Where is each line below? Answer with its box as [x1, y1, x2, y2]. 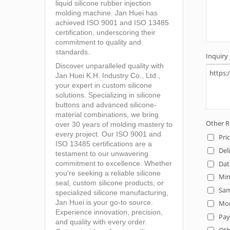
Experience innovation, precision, [55, 208, 163, 216]
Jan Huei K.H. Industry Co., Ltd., [55, 72, 160, 80]
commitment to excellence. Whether [55, 160, 172, 167]
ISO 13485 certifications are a [55, 140, 152, 148]
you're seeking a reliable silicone [55, 169, 161, 177]
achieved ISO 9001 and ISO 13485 [55, 19, 169, 27]
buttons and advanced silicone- [55, 101, 157, 109]
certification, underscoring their [55, 29, 156, 36]
